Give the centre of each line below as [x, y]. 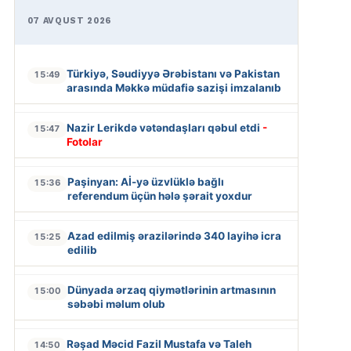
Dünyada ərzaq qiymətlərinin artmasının [171, 290]
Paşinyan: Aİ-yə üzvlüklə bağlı [145, 182]
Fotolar [84, 142]
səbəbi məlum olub [116, 304]
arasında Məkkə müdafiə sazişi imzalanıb [174, 88]
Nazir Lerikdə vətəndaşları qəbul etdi [164, 128]
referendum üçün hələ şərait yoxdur [159, 196]
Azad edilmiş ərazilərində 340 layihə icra [174, 236]
